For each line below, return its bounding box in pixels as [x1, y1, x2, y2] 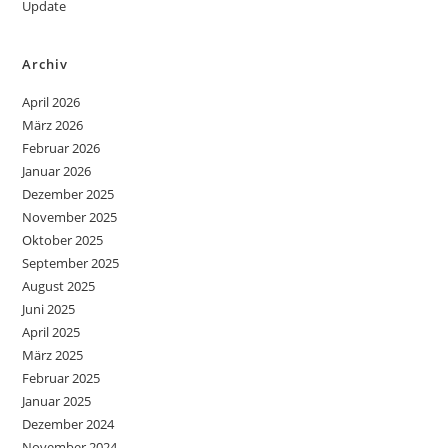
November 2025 [22, 208, 118, 227]
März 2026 [22, 116, 84, 135]
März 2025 [22, 346, 84, 365]
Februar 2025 [22, 369, 101, 388]
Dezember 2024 [22, 415, 115, 434]
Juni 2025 [22, 300, 76, 319]
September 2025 [22, 254, 120, 273]
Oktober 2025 [22, 231, 104, 250]
